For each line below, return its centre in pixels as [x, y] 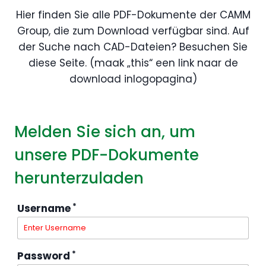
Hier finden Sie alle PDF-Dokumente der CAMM [133, 15]
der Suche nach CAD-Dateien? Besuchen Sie [133, 47]
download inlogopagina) [133, 79]
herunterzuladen [79, 178]
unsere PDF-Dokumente [107, 155]
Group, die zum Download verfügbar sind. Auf [133, 31]
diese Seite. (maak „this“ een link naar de [133, 63]
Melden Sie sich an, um [105, 132]
